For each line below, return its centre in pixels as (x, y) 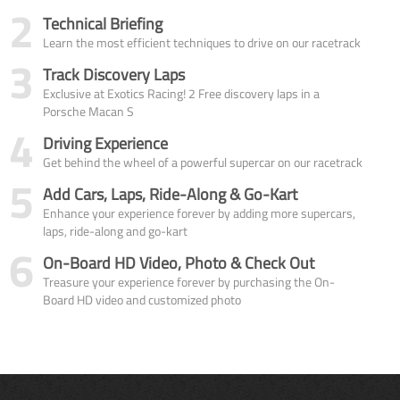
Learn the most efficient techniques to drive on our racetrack (202, 42)
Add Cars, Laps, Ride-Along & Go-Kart (170, 194)
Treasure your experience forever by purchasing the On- (189, 281)
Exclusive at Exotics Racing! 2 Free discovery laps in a (181, 93)
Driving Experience (105, 143)
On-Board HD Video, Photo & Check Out (179, 262)
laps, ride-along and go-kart (115, 230)
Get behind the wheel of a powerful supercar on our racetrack (203, 162)
